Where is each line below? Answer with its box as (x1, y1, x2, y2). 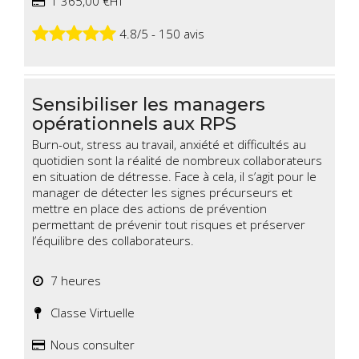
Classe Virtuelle (44, 305, 135, 321)
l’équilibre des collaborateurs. (32, 232, 194, 249)
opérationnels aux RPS (32, 112, 236, 135)
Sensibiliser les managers (32, 93, 265, 116)
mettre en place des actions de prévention (32, 200, 267, 217)
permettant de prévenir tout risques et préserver (32, 216, 305, 233)
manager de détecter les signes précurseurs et (32, 184, 292, 201)
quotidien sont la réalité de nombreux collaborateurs (32, 152, 322, 169)
